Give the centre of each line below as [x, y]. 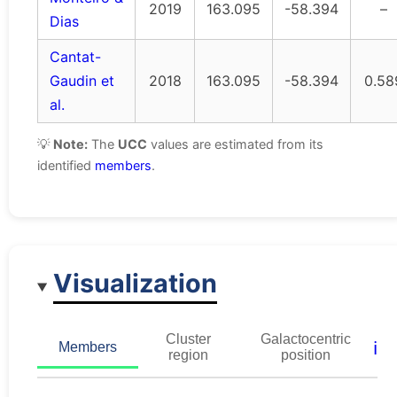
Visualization [136, 283]
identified [66, 166]
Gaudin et [82, 81]
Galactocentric [305, 339]
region [188, 354]
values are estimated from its [235, 144]
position [305, 354]
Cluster [188, 339]
